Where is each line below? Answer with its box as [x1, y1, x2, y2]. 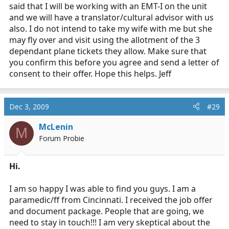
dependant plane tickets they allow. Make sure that [9, 45, 207, 57]
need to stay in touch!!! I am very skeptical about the [9, 216, 210, 228]
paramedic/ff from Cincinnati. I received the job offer [9, 194, 213, 205]
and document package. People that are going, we [9, 205, 204, 217]
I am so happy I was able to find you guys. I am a [9, 182, 196, 194]
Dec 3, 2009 [9, 101, 49, 111]
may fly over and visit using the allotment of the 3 [9, 34, 200, 45]
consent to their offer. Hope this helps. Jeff [9, 67, 171, 79]
